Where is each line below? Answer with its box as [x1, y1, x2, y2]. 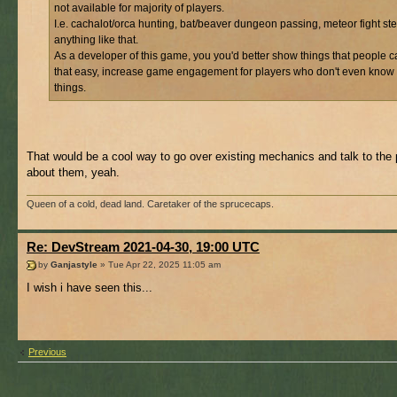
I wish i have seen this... [27, 280, 152, 294]
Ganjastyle [51, 259, 97, 269]
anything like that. [54, 33, 138, 46]
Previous [28, 346, 66, 358]
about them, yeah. [27, 165, 120, 179]
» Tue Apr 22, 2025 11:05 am [97, 259, 221, 269]
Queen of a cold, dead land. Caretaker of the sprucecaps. [27, 198, 274, 210]
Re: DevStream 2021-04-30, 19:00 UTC [27, 239, 260, 255]
